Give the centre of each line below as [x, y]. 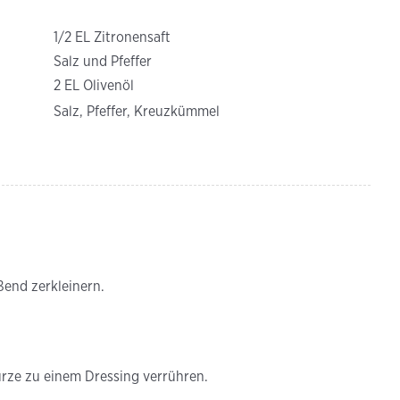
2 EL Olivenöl [94, 85]
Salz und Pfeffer [103, 61]
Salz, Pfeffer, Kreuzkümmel [137, 111]
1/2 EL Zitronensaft [112, 37]
